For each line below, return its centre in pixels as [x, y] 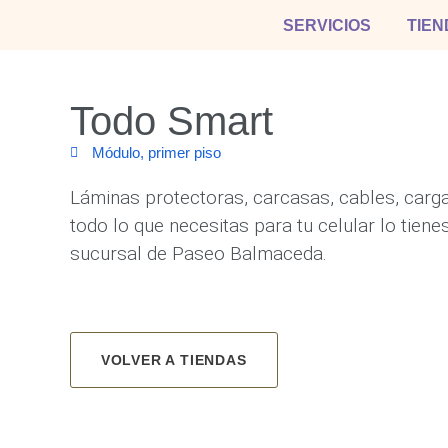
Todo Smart [171, 121]
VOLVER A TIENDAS [173, 360]
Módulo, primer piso [157, 152]
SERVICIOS [326, 25]
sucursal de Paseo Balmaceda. [198, 253]
